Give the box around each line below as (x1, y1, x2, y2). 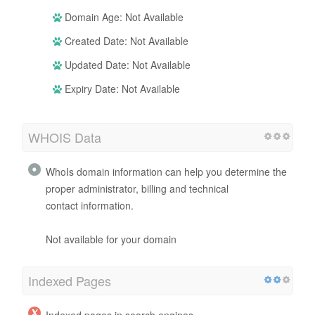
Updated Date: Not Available (62, 57, 191, 72)
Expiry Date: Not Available (62, 81, 180, 96)
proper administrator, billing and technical (46, 181, 229, 195)
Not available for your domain (46, 231, 176, 246)
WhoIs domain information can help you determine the (46, 164, 287, 179)
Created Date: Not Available (62, 33, 188, 48)
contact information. (46, 198, 134, 212)
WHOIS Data (28, 127, 101, 146)
